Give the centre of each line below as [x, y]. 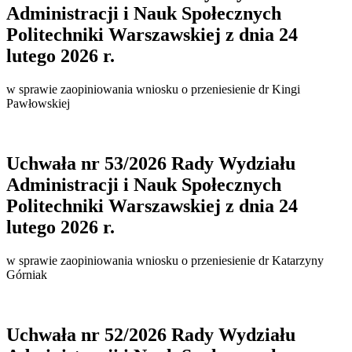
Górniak [27, 274]
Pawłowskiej [38, 103]
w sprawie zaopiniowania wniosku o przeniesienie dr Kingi [153, 89]
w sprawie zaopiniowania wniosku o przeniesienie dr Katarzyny [165, 260]
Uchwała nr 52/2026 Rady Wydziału [151, 334]
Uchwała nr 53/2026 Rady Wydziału [151, 163]
